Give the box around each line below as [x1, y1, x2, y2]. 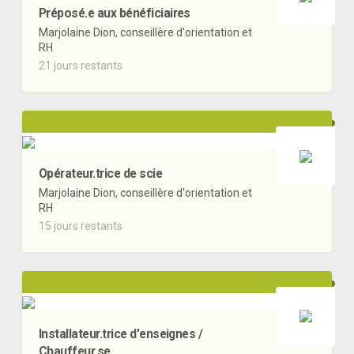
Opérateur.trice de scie [39, 165, 163, 181]
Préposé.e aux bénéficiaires [39, 6, 190, 21]
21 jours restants [39, 59, 122, 73]
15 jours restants [39, 219, 122, 232]
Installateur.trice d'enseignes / [39, 326, 203, 341]
